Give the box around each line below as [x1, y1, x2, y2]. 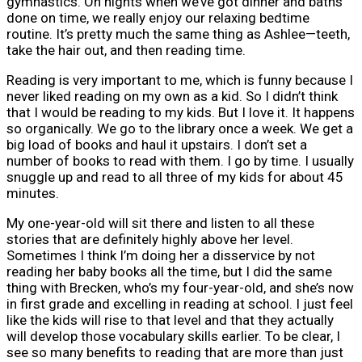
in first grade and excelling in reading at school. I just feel [6, 295, 353, 312]
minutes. [6, 184, 59, 201]
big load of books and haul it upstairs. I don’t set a [6, 136, 307, 153]
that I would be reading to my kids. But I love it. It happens [6, 103, 355, 120]
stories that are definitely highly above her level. [6, 230, 293, 247]
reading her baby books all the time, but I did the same [6, 263, 332, 280]
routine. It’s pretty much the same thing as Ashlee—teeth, [6, 25, 350, 42]
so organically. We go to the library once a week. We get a [6, 120, 353, 137]
